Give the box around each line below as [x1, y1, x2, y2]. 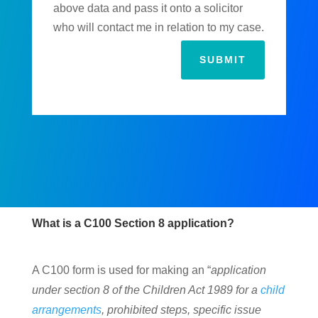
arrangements [31, 304, 102, 317]
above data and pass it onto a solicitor [53, 2, 243, 15]
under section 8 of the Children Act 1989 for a [31, 284, 261, 297]
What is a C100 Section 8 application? [31, 217, 234, 230]
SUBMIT [199, 54, 247, 66]
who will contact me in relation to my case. [53, 21, 265, 34]
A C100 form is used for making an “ [31, 264, 211, 277]
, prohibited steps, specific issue [101, 304, 261, 317]
